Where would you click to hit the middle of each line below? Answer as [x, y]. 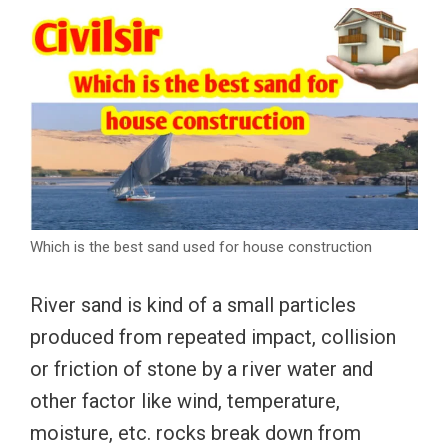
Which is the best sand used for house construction [201, 246]
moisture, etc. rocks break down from [195, 432]
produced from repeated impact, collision [213, 336]
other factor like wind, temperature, [185, 400]
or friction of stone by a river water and [201, 368]
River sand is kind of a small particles [193, 304]
